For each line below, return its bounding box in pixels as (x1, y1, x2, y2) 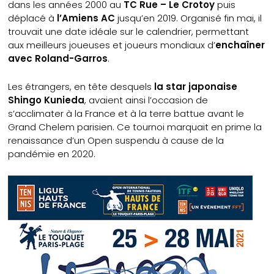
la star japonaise (154, 80, 238, 93)
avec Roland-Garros (8, 51, 108, 65)
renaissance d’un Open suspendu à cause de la (8, 133, 224, 147)
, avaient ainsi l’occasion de (84, 93, 209, 106)
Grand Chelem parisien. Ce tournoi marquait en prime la (8, 120, 262, 133)
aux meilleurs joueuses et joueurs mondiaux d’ (8, 38, 216, 51)
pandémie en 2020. (8, 147, 96, 160)
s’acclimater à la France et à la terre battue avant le (8, 106, 245, 120)
